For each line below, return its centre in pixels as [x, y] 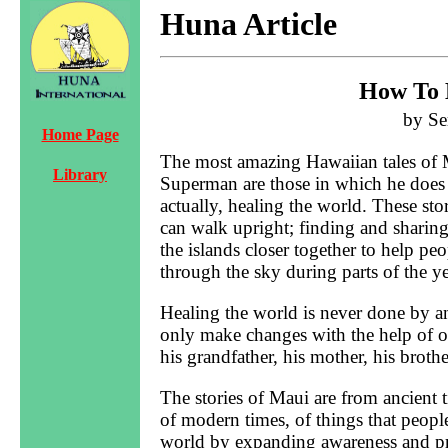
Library [80, 174]
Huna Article [248, 24]
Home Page [80, 135]
